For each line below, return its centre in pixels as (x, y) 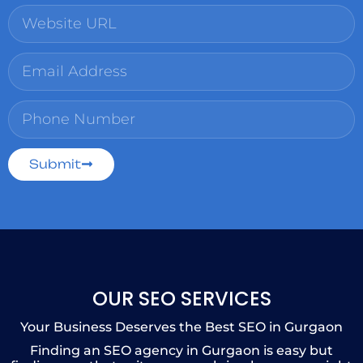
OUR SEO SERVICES (181, 298)
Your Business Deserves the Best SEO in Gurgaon (181, 327)
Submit (55, 164)
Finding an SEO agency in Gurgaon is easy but (181, 350)
